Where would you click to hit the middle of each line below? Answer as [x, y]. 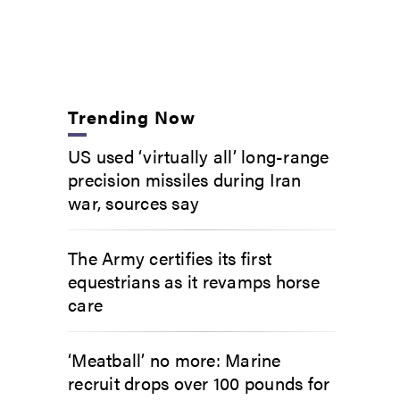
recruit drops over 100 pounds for [199, 382]
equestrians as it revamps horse [194, 280]
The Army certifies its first [170, 257]
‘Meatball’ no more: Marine [175, 359]
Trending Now [132, 116]
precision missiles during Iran [185, 179]
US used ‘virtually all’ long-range [199, 155]
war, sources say [133, 202]
